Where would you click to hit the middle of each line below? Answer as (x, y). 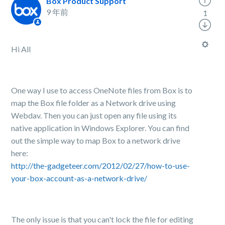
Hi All (21, 49)
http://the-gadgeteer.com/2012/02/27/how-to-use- (101, 165)
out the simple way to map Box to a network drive (96, 140)
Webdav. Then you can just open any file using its (94, 115)
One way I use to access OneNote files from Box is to (102, 90)
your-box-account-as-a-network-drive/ (79, 178)
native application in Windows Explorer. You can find (100, 128)
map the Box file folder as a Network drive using (94, 103)
